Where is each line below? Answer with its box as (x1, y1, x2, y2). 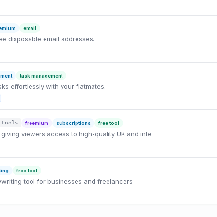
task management (19, 73, 62, 78)
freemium (25, 120, 48, 126)
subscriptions (56, 120, 91, 126)
